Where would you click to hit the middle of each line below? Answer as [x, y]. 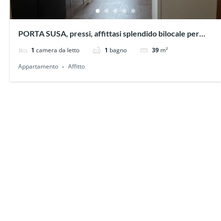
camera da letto [58, 50]
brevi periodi [41, 45]
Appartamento [38, 67]
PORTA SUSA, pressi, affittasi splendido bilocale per [109, 34]
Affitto [77, 67]
